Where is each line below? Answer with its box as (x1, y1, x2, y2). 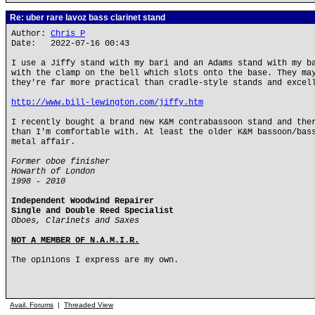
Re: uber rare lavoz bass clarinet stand (8, 13, 165, 22)
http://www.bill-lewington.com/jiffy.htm (11, 98, 203, 108)
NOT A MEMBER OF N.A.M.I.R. (11, 236, 139, 245)
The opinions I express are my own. (11, 255, 179, 265)
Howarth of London (11, 167, 95, 176)
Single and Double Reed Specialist (11, 206, 174, 216)
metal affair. (11, 137, 75, 147)
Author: (11, 29, 51, 39)
